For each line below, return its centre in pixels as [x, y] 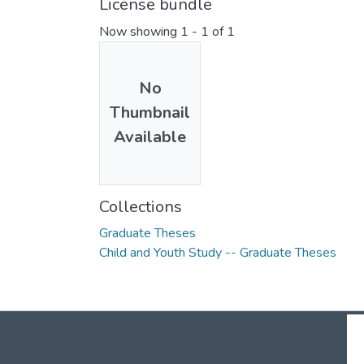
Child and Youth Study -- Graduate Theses [218, 252]
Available [150, 137]
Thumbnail [150, 113]
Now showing [140, 32]
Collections [141, 206]
